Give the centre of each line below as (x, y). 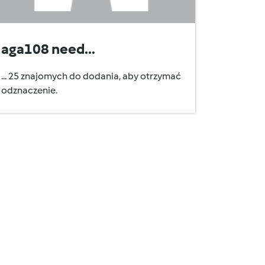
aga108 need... (48, 49)
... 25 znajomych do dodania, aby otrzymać (91, 76)
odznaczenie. (29, 90)
